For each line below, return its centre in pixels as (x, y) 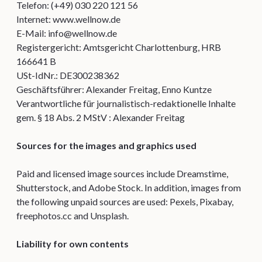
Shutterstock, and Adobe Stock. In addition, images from (129, 187)
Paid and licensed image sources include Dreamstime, (122, 173)
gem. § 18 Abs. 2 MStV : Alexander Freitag (101, 117)
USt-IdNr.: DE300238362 (68, 75)
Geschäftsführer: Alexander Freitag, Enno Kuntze (114, 89)
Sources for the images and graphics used (106, 145)
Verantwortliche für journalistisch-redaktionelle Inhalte (126, 103)
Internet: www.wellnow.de (68, 19)
